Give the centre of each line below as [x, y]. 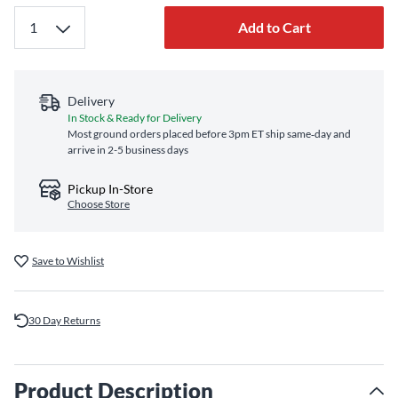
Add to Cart [274, 27]
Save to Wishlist [68, 261]
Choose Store [99, 204]
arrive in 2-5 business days [128, 150]
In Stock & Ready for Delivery [135, 118]
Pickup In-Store [110, 189]
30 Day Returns [64, 320]
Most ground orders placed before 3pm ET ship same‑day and [209, 134]
